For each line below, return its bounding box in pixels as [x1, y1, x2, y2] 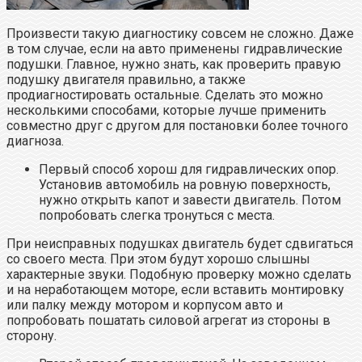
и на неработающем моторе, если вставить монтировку [6, 281, 344, 297]
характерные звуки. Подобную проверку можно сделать [6, 266, 351, 282]
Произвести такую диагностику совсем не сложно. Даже [6, 25, 354, 41]
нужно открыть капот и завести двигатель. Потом [39, 192, 341, 208]
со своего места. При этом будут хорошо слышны [6, 250, 310, 267]
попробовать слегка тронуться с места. [39, 207, 275, 223]
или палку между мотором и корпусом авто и [6, 297, 283, 313]
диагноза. [6, 133, 64, 149]
